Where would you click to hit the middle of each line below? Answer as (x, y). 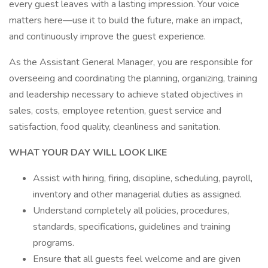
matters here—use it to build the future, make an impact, (126, 20)
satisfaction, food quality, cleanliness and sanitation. (115, 127)
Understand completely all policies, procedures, (131, 211)
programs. (54, 243)
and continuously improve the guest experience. (109, 36)
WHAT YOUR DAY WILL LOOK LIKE (89, 153)
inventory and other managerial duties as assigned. (137, 194)
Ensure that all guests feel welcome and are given (137, 259)
